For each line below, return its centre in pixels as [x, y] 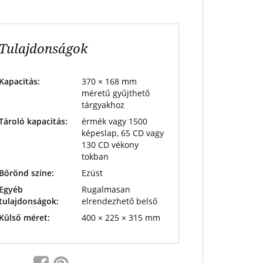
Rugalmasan [106, 189]
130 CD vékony [110, 145]
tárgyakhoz [103, 105]
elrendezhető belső [119, 201]
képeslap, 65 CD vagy [122, 133]
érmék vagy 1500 [114, 121]
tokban [95, 156]
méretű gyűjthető [115, 93]
